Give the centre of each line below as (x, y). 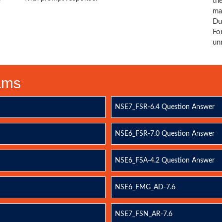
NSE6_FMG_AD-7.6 (145, 187)
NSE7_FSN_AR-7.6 (143, 214)
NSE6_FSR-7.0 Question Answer (165, 134)
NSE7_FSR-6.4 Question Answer (165, 107)
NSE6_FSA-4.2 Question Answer (165, 161)
